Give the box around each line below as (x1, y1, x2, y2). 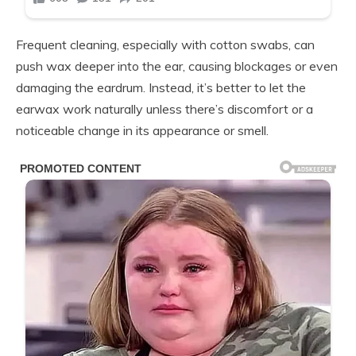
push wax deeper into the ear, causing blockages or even (16, 57, 338, 74)
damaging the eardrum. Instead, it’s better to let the (16, 79, 306, 95)
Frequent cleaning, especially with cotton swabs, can (16, 36, 315, 52)
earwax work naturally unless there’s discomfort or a (16, 100, 313, 117)
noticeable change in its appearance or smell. (16, 122, 269, 138)
